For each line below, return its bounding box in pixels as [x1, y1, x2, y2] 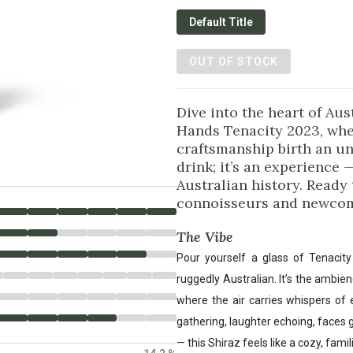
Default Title [189, 15, 253, 28]
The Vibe [176, 227, 233, 246]
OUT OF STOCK [189, 54, 278, 68]
